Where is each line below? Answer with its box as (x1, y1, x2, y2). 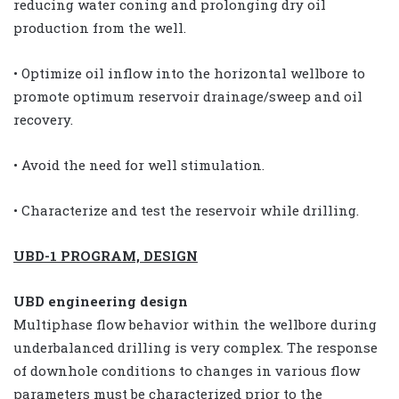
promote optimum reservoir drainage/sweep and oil (13, 86, 362, 105)
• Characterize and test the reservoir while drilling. (13, 200, 359, 219)
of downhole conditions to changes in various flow (13, 361, 360, 379)
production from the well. (13, 18, 186, 37)
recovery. (13, 110, 73, 128)
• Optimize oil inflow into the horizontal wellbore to (13, 63, 365, 82)
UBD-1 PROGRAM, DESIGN (13, 246, 198, 265)
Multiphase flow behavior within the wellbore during (13, 314, 377, 333)
